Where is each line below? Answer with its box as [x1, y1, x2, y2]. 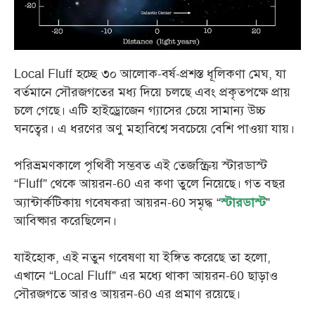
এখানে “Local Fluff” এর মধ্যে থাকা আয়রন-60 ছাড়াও [14, 267, 278, 285]
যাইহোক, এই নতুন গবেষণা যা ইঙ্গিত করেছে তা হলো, [14, 249, 271, 267]
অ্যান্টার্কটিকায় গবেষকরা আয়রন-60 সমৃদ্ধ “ [14, 194, 221, 212]
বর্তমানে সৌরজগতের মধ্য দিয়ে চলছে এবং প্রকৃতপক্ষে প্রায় [14, 84, 290, 102]
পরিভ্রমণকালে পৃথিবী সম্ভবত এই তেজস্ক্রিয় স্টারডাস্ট [14, 157, 267, 175]
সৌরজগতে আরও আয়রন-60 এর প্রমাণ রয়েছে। [14, 285, 240, 304]
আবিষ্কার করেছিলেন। [14, 212, 117, 231]
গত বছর [245, 175, 285, 193]
